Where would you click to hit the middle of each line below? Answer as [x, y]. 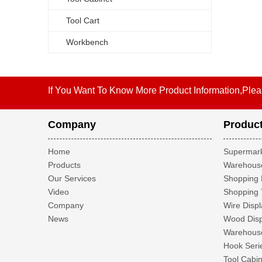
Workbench [87, 42]
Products [64, 165]
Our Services [72, 178]
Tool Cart [83, 20]
